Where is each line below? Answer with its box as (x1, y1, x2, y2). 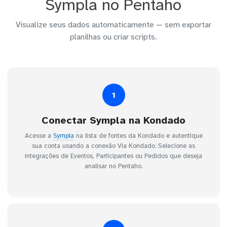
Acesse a (24, 132, 53, 140)
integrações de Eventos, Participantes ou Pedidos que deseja (25, 152, 202, 161)
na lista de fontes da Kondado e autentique (73, 132, 203, 140)
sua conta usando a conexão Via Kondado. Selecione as (32, 142, 195, 150)
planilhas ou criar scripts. (70, 32, 157, 43)
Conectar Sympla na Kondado (42, 114, 185, 127)
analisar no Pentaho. (85, 162, 142, 171)
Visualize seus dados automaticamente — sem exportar (16, 20, 211, 30)
